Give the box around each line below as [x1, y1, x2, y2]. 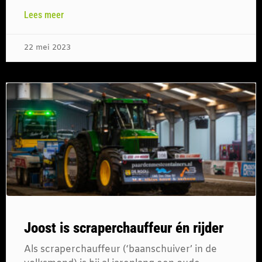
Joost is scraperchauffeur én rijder [24, 219, 223, 237]
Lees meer [24, 9, 64, 20]
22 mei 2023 [24, 42, 71, 53]
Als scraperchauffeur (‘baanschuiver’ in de [24, 243, 217, 256]
